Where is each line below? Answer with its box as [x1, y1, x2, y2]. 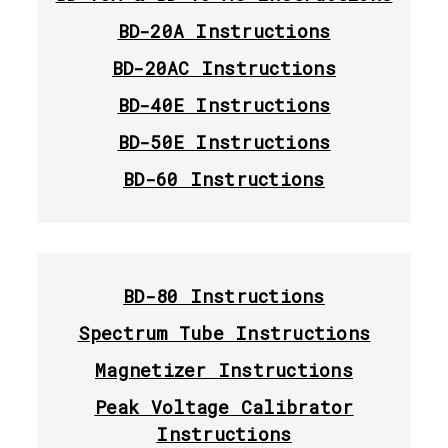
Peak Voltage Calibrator [94, 394, 354, 419]
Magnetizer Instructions [95, 357, 353, 382]
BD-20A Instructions [117, 18, 331, 43]
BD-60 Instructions [123, 166, 325, 191]
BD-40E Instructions [117, 92, 331, 117]
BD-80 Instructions [123, 283, 325, 308]
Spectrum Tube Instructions [77, 320, 371, 345]
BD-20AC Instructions [111, 55, 336, 80]
